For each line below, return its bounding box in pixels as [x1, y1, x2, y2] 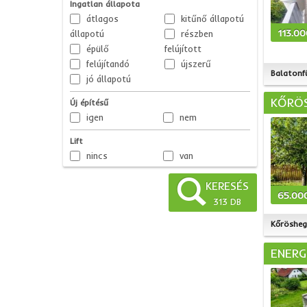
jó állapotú [86, 73, 131, 84]
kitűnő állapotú [180, 13, 244, 24]
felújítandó [86, 58, 130, 69]
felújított [164, 43, 201, 54]
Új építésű [70, 97, 108, 108]
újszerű [180, 58, 211, 69]
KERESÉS [205, 179, 249, 193]
